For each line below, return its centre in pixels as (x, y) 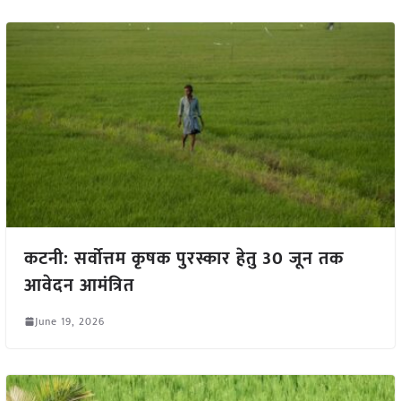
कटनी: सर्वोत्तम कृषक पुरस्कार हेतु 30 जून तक (183, 258)
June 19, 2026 (69, 321)
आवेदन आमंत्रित (79, 285)
